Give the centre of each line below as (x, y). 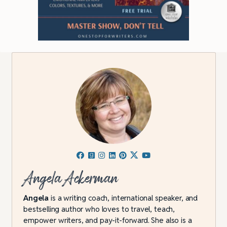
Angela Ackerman (71, 179)
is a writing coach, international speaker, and (123, 198)
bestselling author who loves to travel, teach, (99, 209)
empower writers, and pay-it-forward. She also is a (108, 220)
